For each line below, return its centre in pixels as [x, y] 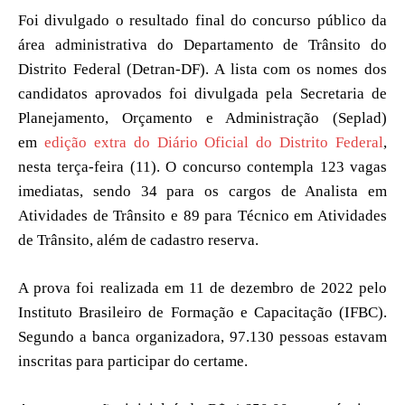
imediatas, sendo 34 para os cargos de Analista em [202, 191]
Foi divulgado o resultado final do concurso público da [202, 20]
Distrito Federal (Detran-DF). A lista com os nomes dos [202, 69]
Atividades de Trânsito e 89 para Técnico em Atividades [202, 215]
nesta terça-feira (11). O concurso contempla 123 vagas [202, 166]
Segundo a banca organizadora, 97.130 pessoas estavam [202, 336]
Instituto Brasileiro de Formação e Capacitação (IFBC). [202, 312]
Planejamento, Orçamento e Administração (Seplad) [202, 118]
